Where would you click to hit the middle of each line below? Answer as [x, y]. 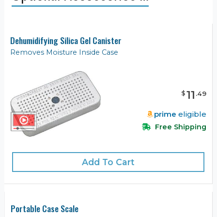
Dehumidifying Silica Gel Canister [66, 40]
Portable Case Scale [45, 208]
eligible [191, 114]
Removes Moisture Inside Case [64, 53]
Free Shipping [180, 127]
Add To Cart [108, 162]
